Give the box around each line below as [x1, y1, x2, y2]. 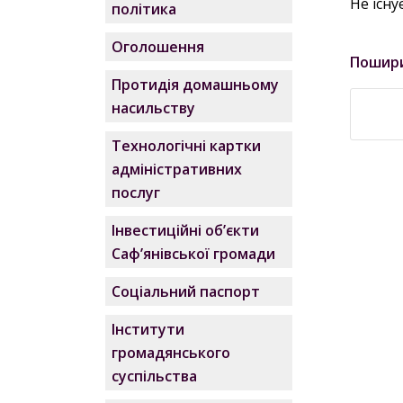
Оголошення [112, 37, 205, 57]
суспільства [112, 366, 198, 386]
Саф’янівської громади [112, 244, 276, 264]
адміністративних [112, 159, 243, 179]
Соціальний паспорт [112, 282, 261, 301]
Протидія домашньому [112, 75, 280, 94]
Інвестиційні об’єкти [112, 220, 260, 240]
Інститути [112, 319, 185, 339]
